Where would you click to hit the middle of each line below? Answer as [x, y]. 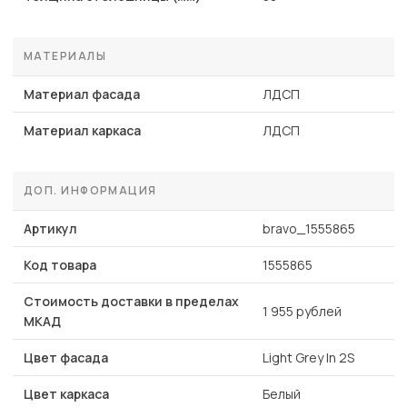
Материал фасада [82, 94]
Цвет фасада [66, 358]
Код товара [60, 265]
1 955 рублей [302, 312]
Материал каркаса [82, 131]
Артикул [50, 229]
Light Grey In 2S [308, 358]
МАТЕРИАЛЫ [65, 56]
